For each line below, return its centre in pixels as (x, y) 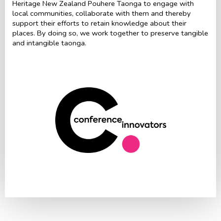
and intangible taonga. (49, 43)
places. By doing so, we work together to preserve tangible (110, 33)
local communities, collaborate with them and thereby (102, 13)
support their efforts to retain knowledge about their (99, 23)
